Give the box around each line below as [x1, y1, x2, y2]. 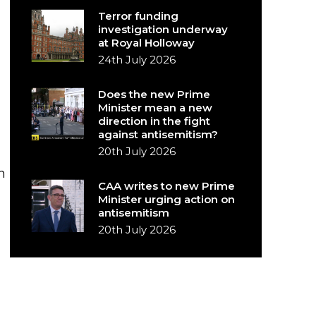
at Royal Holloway [98, 36, 195, 49]
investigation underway [98, 23, 229, 36]
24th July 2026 [98, 53, 176, 66]
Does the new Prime [98, 87, 211, 101]
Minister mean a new [98, 101, 213, 114]
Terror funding [98, 9, 179, 23]
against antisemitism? [98, 128, 219, 141]
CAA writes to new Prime [98, 179, 236, 193]
